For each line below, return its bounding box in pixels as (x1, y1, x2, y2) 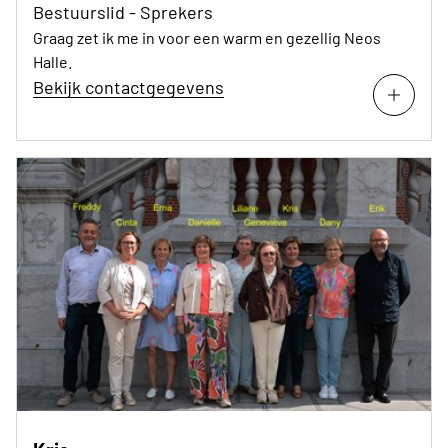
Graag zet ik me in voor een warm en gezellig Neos (33, 27, 381, 47)
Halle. (33, 51, 72, 71)
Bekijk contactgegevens (33, 75, 224, 98)
